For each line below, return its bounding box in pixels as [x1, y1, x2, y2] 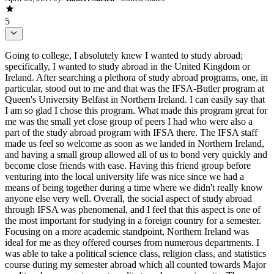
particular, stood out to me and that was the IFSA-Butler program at [5, 83, 264, 94]
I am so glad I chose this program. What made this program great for [5, 105, 267, 116]
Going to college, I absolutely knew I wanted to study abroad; [5, 50, 243, 61]
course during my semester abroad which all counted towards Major [5, 259, 266, 270]
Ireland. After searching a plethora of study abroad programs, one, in [5, 72, 268, 83]
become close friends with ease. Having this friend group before [5, 160, 251, 171]
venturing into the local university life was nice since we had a [5, 171, 244, 182]
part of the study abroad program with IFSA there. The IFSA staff [5, 127, 257, 138]
